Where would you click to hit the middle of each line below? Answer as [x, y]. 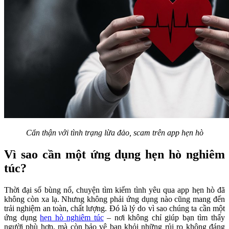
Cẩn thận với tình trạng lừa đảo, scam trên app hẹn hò [114, 133]
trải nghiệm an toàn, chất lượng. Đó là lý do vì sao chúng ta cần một [114, 208]
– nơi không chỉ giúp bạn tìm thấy [164, 217]
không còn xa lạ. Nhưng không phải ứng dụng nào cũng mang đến [114, 199]
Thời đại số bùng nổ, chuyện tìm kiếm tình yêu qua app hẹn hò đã [114, 190]
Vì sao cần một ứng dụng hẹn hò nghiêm [114, 155]
